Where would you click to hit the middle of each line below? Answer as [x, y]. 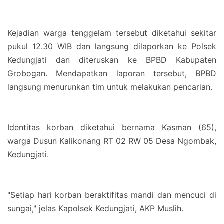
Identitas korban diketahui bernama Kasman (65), [112, 127]
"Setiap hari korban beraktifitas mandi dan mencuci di [112, 195]
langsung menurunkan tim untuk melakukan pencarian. [110, 87]
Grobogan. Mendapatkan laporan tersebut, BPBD [112, 73]
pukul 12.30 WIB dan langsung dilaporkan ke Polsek [112, 46]
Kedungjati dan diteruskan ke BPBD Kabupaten [112, 60]
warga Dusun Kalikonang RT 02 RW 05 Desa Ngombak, [112, 141]
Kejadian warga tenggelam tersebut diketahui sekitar [112, 33]
